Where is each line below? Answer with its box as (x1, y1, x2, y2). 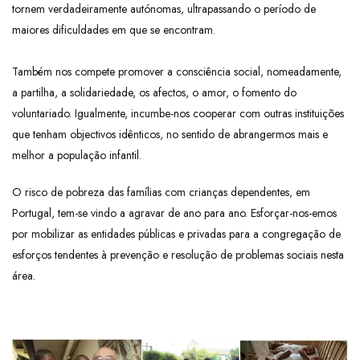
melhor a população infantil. (12, 147, 141, 164)
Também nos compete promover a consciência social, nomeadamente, (12, 63, 342, 80)
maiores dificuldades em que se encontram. (12, 22, 215, 39)
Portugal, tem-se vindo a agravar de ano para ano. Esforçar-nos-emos (12, 205, 337, 222)
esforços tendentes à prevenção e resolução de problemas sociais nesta (12, 247, 344, 264)
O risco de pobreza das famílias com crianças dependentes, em (12, 184, 310, 201)
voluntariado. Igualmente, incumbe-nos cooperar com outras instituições (12, 105, 344, 122)
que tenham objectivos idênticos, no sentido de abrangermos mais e (12, 126, 328, 143)
